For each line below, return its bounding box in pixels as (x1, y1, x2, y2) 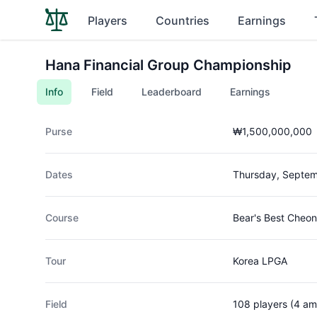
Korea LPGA (232, 255, 287, 267)
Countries (156, 13, 209, 28)
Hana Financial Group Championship (45, 57, 292, 74)
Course (45, 212, 79, 224)
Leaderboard (142, 86, 202, 98)
